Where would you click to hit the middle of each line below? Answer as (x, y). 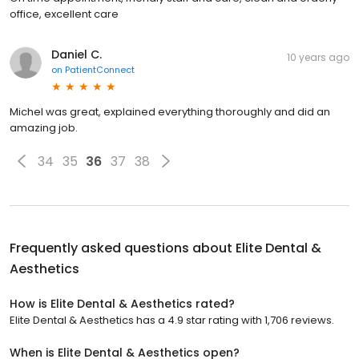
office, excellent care (64, 14)
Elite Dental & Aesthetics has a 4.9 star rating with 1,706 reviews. (172, 321)
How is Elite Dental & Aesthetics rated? (122, 304)
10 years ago (318, 58)
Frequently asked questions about (123, 248)
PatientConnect (100, 70)
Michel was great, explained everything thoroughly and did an (170, 112)
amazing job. (44, 128)
